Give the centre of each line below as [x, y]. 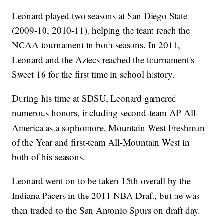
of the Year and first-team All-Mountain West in [101, 142]
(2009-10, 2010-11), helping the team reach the [101, 30]
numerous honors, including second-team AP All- [105, 113]
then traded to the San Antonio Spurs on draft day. [106, 210]
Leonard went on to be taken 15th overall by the [101, 181]
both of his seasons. [49, 157]
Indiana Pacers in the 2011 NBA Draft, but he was [106, 196]
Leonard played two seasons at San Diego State [100, 16]
